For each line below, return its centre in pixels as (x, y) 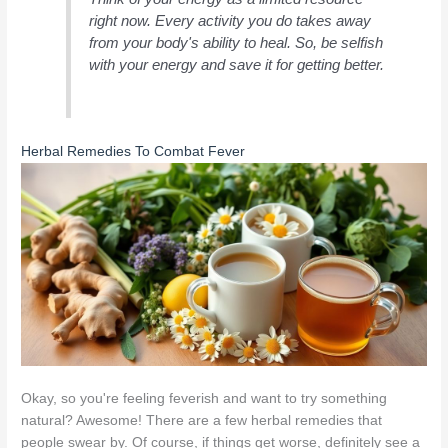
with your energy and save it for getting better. (237, 65)
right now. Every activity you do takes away (230, 21)
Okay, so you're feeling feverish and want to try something (204, 398)
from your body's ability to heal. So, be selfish (236, 43)
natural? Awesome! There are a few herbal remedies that (202, 420)
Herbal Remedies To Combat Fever (133, 151)
